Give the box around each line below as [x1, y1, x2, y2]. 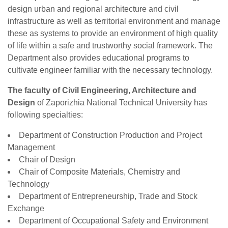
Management [8, 143, 55, 152]
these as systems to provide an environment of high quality [8, 29, 218, 38]
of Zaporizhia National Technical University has [35, 98, 207, 107]
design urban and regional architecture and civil [8, 5, 179, 13]
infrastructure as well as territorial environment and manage [8, 17, 220, 25]
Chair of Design [19, 155, 75, 164]
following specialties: [8, 110, 83, 119]
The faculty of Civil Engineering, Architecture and [8, 86, 196, 95]
